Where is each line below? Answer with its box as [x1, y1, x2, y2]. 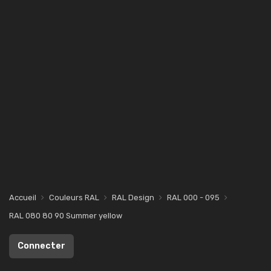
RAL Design [112, 193, 154, 202]
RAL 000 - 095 [167, 193, 220, 202]
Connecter [18, 241, 65, 251]
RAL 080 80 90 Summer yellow [9, 211, 122, 220]
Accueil [9, 193, 36, 202]
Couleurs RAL [49, 193, 99, 202]
